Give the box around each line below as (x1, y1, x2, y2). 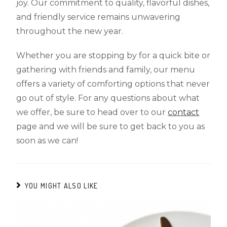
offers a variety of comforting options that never (16, 79, 210, 89)
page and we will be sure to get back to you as (16, 121, 205, 131)
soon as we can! (16, 135, 79, 145)
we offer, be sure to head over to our (16, 107, 168, 117)
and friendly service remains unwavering (16, 12, 181, 22)
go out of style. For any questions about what (16, 93, 200, 103)
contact (168, 107, 200, 117)
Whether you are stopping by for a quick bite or (16, 50, 211, 60)
